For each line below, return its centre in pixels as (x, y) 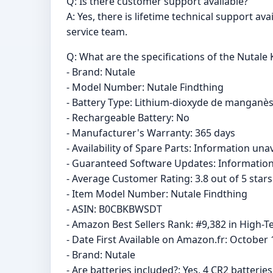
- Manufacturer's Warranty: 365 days (151, 133)
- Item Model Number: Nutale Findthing (157, 194)
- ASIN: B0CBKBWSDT (114, 209)
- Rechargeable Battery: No (128, 118)
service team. (97, 32)
